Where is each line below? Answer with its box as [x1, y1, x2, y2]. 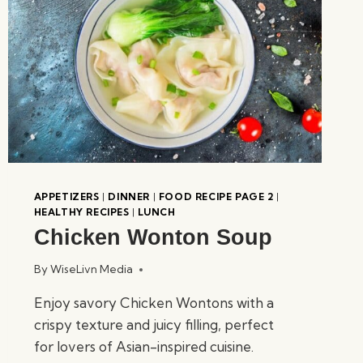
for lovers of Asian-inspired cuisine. [33, 338, 254, 356]
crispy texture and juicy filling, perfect [33, 316, 274, 334]
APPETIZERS [33, 190, 100, 203]
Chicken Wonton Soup [33, 224, 272, 250]
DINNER [108, 190, 150, 203]
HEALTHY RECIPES [33, 205, 130, 218]
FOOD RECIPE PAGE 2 [158, 190, 274, 203]
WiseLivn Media [49, 263, 133, 276]
